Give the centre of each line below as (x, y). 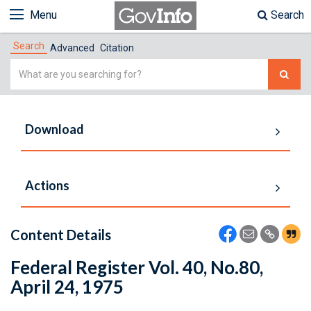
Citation (117, 48)
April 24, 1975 (67, 287)
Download (54, 129)
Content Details (61, 235)
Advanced (72, 48)
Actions (47, 185)
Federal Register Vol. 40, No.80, (137, 267)
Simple (27, 67)
